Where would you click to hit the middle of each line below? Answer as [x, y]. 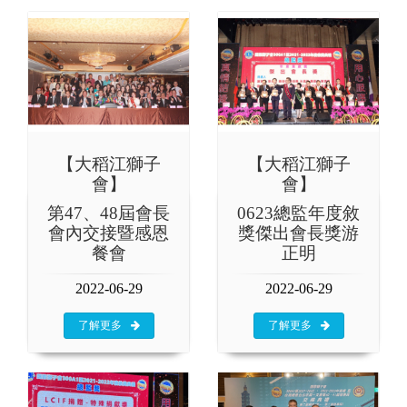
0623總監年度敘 [298, 213]
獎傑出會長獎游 [298, 233]
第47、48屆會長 [109, 213]
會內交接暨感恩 [109, 233]
